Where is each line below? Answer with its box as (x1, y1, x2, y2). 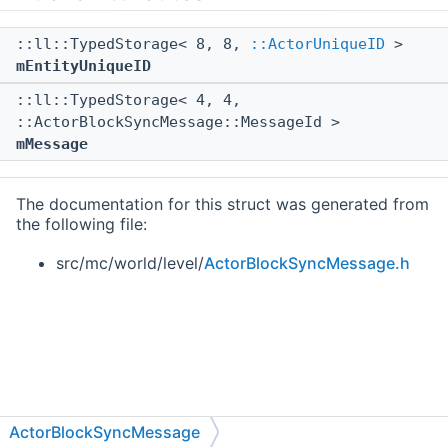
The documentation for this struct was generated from (16, 194, 429, 215)
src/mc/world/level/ (56, 253, 204, 274)
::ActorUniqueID (250, 35, 385, 54)
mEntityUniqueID (16, 57, 151, 76)
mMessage (16, 135, 88, 154)
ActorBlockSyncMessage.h (204, 253, 410, 274)
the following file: (16, 214, 147, 235)
